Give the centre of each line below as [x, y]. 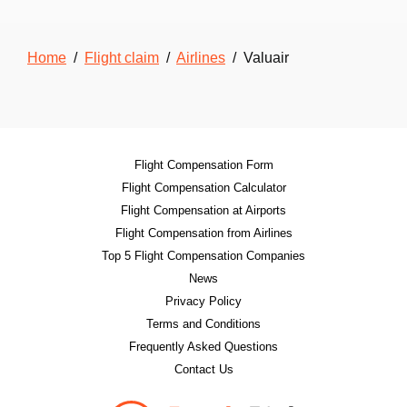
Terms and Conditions [203, 324]
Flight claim [122, 58]
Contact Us [203, 369]
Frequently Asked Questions [203, 347]
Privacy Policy [203, 301]
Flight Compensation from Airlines [203, 233]
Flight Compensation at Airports [203, 210]
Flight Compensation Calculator [203, 188]
